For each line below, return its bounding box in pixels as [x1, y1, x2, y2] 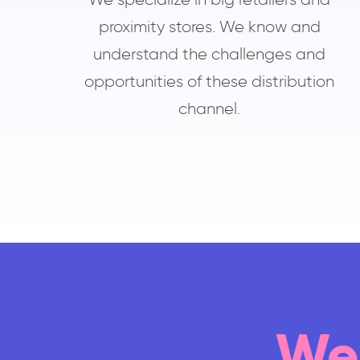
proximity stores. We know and [98, 17, 321, 37]
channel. [178, 99, 241, 119]
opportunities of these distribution [84, 72, 335, 92]
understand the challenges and [93, 44, 326, 64]
